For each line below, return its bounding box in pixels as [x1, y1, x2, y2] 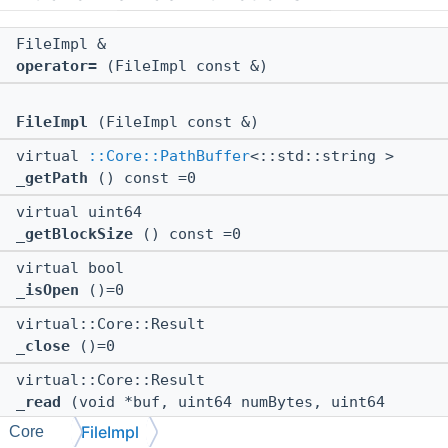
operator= [16, 57, 97, 76]
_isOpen [16, 281, 79, 300]
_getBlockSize [16, 225, 133, 244]
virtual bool [16, 259, 133, 278]
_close [16, 337, 70, 356]
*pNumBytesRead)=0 [16, 415, 169, 434]
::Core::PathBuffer [88, 147, 250, 166]
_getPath [16, 169, 88, 188]
